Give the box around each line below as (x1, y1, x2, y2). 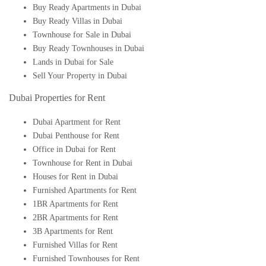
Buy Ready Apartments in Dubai (33, 2, 141, 12)
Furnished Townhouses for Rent (33, 254, 140, 263)
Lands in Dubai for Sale (33, 57, 113, 66)
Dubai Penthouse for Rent (33, 131, 119, 140)
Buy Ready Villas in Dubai (33, 16, 122, 26)
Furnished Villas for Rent (33, 240, 118, 249)
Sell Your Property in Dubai (33, 71, 127, 80)
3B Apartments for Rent (33, 226, 113, 236)
